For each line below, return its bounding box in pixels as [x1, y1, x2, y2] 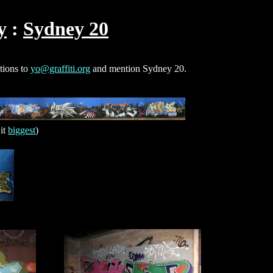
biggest [8, 124, 35, 135]
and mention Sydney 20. [90, 63, 186, 74]
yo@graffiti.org [30, 63, 90, 74]
